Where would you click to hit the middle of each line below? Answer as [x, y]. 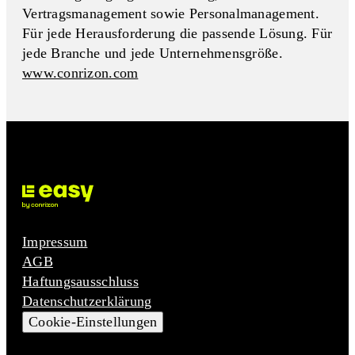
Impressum [55, 242]
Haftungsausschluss [80, 282]
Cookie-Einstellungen [93, 322]
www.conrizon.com [80, 73]
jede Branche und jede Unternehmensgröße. [153, 53]
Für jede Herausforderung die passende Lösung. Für [177, 34]
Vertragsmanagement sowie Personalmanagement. [171, 14]
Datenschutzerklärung [87, 302]
